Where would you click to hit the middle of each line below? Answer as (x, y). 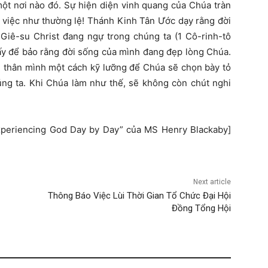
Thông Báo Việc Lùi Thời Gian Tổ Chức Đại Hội (139, 195)
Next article (212, 182)
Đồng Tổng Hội (201, 208)
